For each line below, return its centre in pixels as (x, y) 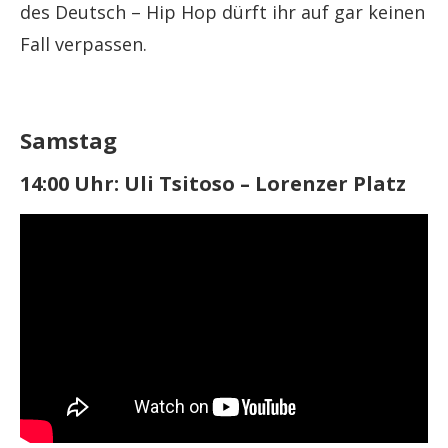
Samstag (68, 139)
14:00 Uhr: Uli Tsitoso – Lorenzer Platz (213, 183)
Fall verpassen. (83, 43)
